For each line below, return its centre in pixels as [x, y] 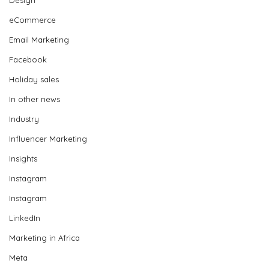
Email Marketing [39, 39]
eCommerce [32, 20]
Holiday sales [34, 79]
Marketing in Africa [44, 237]
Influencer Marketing [48, 138]
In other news [35, 99]
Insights [23, 158]
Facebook [28, 59]
